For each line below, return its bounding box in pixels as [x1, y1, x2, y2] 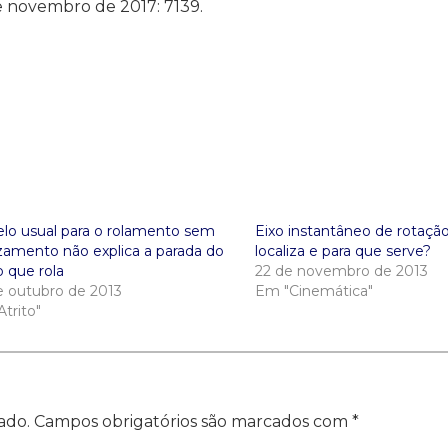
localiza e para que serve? [254, 242, 431, 260]
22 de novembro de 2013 [254, 262, 428, 280]
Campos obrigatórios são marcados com [34, 412, 352, 431]
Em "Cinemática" [254, 282, 373, 300]
